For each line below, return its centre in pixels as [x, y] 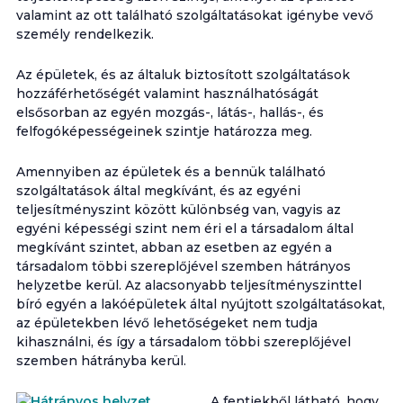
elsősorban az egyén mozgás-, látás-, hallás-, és [170, 112]
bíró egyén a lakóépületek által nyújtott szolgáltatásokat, [200, 304]
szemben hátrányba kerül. [101, 361]
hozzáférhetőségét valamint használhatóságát [167, 94]
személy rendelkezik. [85, 34]
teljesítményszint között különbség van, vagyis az [178, 210]
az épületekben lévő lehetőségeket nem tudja [166, 323]
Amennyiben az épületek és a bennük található [170, 172]
